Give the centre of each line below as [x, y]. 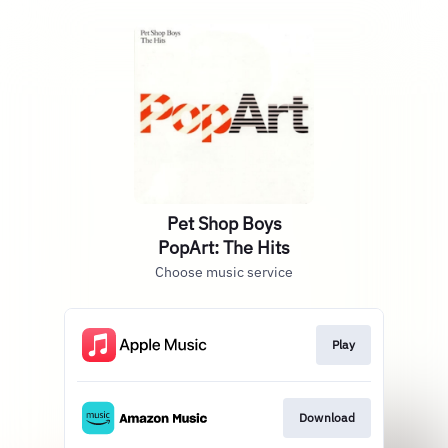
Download [326, 418]
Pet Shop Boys [224, 223]
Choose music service [224, 272]
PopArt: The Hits [224, 247]
